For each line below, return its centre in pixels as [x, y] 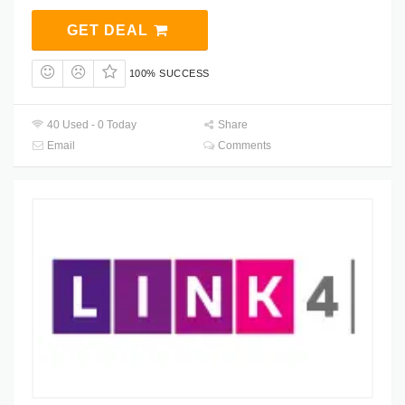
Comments [244, 146]
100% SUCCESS [169, 73]
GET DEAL [109, 30]
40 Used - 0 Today [91, 125]
